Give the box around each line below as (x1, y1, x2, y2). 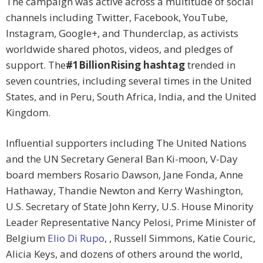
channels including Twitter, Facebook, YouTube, (6, 11, 228, 25)
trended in (187, 58, 235, 72)
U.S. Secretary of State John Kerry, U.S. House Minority (6, 200, 254, 214)
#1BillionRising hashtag (66, 58, 187, 72)
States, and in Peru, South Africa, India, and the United (6, 90, 257, 104)
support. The (6, 58, 66, 72)
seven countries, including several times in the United (6, 74, 252, 88)
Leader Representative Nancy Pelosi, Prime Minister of (6, 215, 256, 230)
